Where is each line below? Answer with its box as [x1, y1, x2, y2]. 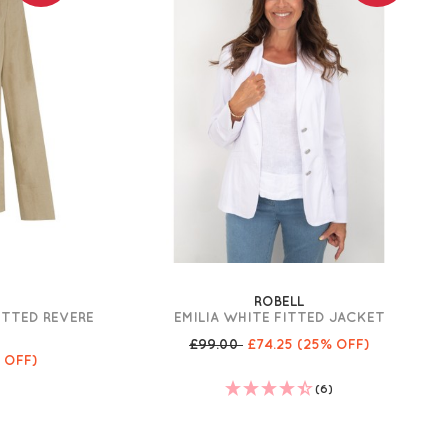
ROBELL [254, 293, 305, 309]
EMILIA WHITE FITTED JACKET [173, 309, 385, 325]
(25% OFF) [297, 336, 370, 352]
